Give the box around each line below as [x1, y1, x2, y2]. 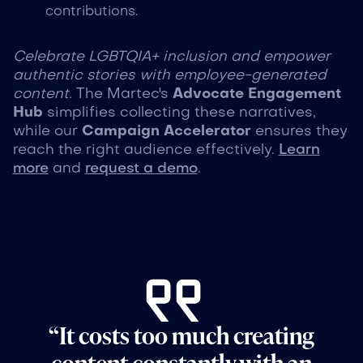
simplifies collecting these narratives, [42, 105, 316, 120]
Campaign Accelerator [81, 124, 251, 139]
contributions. [45, 5, 138, 19]
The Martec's [71, 87, 173, 101]
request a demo [84, 161, 198, 176]
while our [12, 124, 82, 139]
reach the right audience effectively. [12, 143, 279, 157]
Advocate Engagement [172, 87, 341, 101]
